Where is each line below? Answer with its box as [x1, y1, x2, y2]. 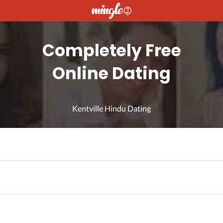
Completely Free [42, 39, 181, 63]
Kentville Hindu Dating [72, 104, 151, 113]
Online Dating [52, 62, 171, 86]
